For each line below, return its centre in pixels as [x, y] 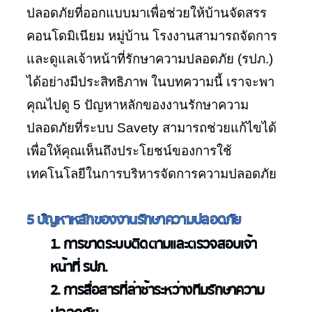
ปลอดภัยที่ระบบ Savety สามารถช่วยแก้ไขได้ [151, 128]
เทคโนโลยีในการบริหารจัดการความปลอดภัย [151, 174]
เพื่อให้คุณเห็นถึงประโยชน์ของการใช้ [129, 151]
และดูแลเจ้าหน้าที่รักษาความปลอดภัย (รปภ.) [150, 59]
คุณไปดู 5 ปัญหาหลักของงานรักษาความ [138, 105]
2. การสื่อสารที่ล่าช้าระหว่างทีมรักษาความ [157, 290]
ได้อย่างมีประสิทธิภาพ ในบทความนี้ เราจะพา [150, 82]
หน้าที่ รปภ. [79, 267]
